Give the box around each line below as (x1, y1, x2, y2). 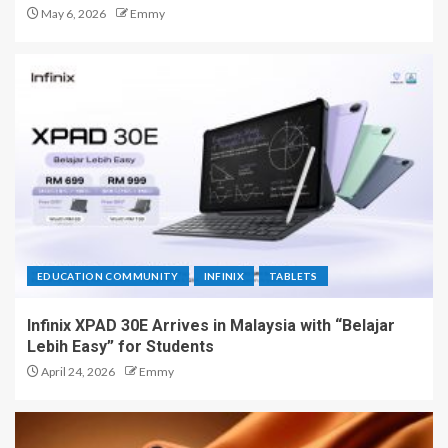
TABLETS (269, 270, 318, 283)
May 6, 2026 (39, 6, 106, 22)
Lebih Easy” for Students (27, 337, 214, 357)
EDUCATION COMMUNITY (37, 270, 179, 283)
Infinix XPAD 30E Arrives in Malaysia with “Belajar (27, 316, 395, 336)
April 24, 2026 (39, 364, 115, 380)
